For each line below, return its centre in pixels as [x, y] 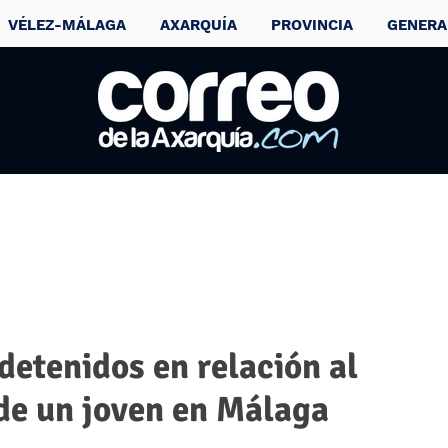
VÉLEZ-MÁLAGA [67, 25]
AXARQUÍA [198, 25]
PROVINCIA [312, 25]
